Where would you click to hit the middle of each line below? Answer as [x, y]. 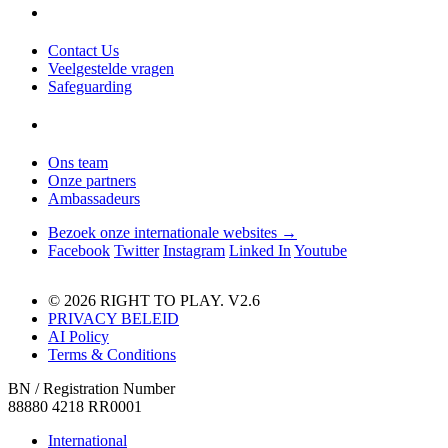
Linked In [260, 251]
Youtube [320, 251]
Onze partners [92, 181]
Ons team [78, 163]
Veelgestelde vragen [111, 69]
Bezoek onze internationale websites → [172, 233]
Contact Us [83, 51]
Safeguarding [90, 87]
